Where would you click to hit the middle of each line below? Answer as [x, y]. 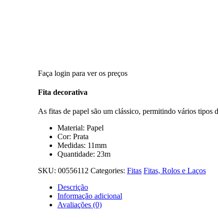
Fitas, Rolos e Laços [175, 171]
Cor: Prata [73, 137]
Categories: [109, 171]
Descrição [73, 187]
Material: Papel [81, 128]
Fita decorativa [63, 92]
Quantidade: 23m [84, 154]
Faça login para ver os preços [83, 73]
